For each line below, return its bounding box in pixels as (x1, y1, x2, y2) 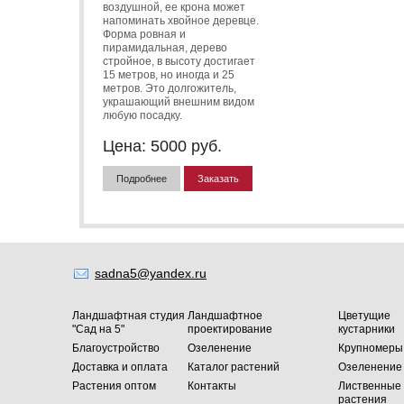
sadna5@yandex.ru (95, 265, 207, 280)
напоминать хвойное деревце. (103, 14, 259, 27)
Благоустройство (72, 341, 160, 354)
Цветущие (337, 308, 390, 322)
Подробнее (116, 172, 167, 184)
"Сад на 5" (72, 322, 124, 335)
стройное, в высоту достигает (103, 54, 255, 68)
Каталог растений (188, 360, 280, 373)
